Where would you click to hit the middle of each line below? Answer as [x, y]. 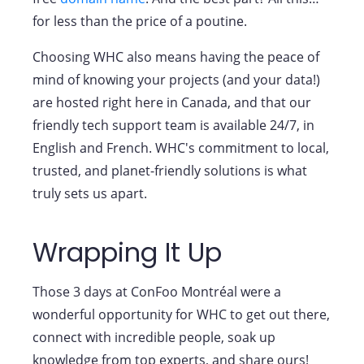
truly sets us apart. [90, 194]
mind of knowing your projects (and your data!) [176, 80]
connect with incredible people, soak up [154, 338]
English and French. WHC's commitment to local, [181, 148]
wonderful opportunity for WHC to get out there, [181, 315]
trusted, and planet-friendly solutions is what [170, 171]
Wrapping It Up [127, 253]
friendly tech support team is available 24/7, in [173, 126]
